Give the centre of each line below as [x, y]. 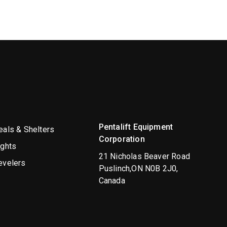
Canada [112, 180]
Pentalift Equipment [136, 127]
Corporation [122, 139]
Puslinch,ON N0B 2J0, [138, 168]
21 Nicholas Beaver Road [144, 156]
